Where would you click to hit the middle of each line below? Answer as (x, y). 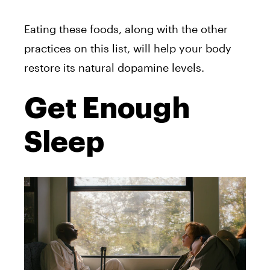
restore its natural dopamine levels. (114, 67)
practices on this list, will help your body (128, 48)
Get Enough (107, 108)
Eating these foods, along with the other (126, 29)
